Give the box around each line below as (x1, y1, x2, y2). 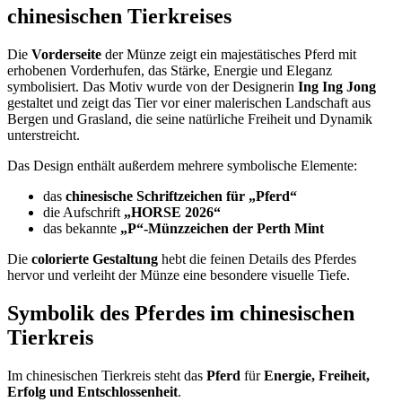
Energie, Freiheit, (264, 367, 370, 383)
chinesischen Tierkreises (7, 4, 232, 28)
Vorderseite (31, 46, 101, 62)
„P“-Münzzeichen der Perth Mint (120, 220, 324, 236)
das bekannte (43, 220, 120, 236)
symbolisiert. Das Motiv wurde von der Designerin (7, 78, 298, 94)
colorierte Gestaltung (31, 250, 158, 267)
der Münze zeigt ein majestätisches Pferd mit (101, 46, 356, 62)
